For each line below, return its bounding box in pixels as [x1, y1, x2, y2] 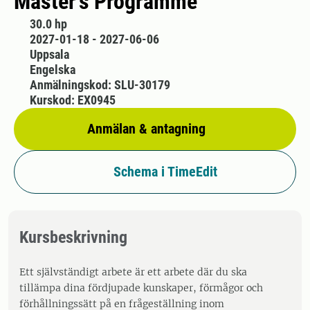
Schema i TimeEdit [113, 163, 217, 180]
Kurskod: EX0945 [29, 93, 116, 107]
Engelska [29, 62, 75, 77]
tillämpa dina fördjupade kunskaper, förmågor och [19, 282, 263, 294]
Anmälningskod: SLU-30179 [29, 77, 170, 92]
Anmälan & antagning [87, 120, 206, 137]
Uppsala [29, 47, 69, 62]
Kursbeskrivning [19, 228, 127, 247]
